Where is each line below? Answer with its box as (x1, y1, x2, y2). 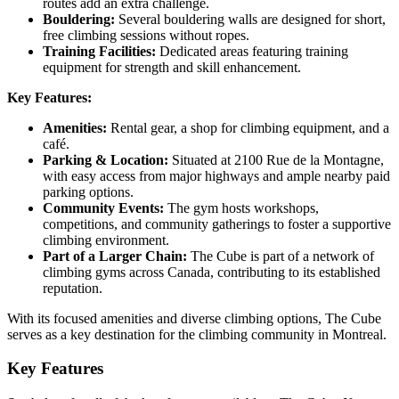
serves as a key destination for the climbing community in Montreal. (7, 326, 387, 342)
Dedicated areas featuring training (156, 43, 348, 59)
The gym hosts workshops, (164, 199, 319, 216)
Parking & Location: (43, 151, 168, 167)
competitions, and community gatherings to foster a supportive (43, 216, 391, 232)
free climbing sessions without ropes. (43, 27, 249, 43)
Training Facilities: (43, 43, 156, 59)
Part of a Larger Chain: (43, 248, 187, 264)
